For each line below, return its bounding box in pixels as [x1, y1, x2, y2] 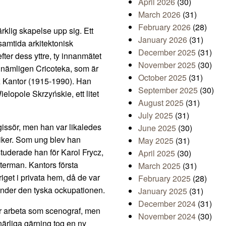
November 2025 [138, 59, 196, 71]
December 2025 [138, 46, 196, 59]
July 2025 [138, 109, 173, 122]
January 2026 [138, 34, 187, 46]
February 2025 [138, 173, 191, 185]
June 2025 [138, 122, 176, 134]
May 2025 [138, 135, 174, 147]
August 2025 [138, 97, 184, 109]
